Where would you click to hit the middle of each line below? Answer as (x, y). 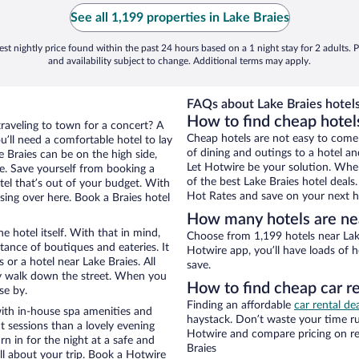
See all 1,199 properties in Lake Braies (179, 18)
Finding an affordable (240, 306)
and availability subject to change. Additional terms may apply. (179, 61)
